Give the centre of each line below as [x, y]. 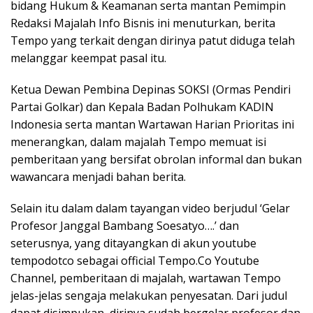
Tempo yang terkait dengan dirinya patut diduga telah [153, 40]
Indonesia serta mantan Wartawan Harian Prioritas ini [152, 124]
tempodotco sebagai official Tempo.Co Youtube [135, 260]
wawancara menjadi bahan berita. [98, 176]
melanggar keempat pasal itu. [88, 58]
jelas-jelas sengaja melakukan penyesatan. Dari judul [149, 295]
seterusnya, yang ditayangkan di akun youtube [133, 243]
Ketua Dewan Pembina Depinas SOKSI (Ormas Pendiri [151, 89]
